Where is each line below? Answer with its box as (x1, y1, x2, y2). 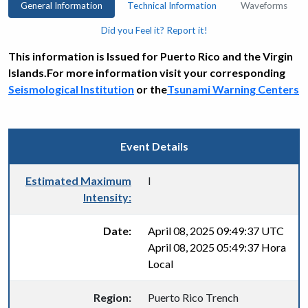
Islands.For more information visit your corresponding (8, 66, 285, 79)
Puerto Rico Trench (148, 291, 239, 304)
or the (134, 82, 167, 96)
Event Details (120, 140, 188, 153)
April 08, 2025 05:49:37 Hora (148, 241, 286, 254)
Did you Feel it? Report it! (100, 25, 208, 36)
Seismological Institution (8, 82, 134, 96)
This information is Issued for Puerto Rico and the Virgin (8, 49, 293, 63)
